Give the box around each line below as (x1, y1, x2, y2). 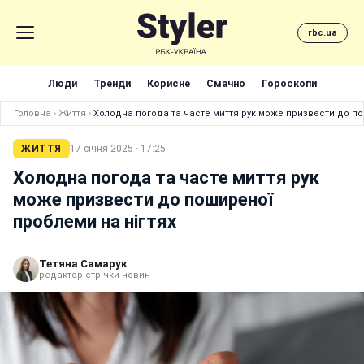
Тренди (93, 76, 131, 89)
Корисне (146, 76, 190, 89)
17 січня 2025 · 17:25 (69, 143, 166, 154)
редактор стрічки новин (39, 270, 150, 280)
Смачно (206, 76, 245, 89)
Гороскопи (261, 76, 317, 89)
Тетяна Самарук (39, 258, 127, 270)
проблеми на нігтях (13, 211, 176, 232)
